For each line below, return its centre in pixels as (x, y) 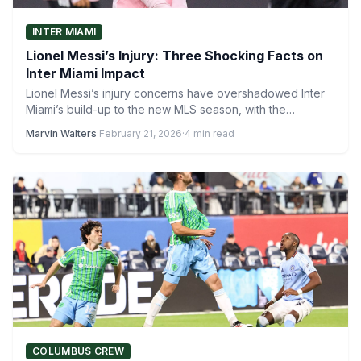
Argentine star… (67, 125)
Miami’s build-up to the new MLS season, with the (156, 109)
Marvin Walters (61, 133)
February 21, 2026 (141, 133)
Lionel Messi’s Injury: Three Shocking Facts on (174, 56)
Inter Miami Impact (85, 73)
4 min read (210, 133)
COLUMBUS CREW (78, 351)
